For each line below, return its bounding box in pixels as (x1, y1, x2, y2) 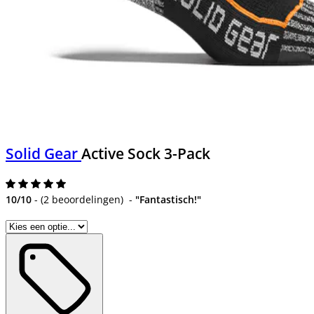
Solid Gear (6, 144, 81, 164)
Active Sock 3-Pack (81, 144, 210, 164)
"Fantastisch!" (135, 192, 201, 206)
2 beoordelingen (43, 192, 121, 206)
